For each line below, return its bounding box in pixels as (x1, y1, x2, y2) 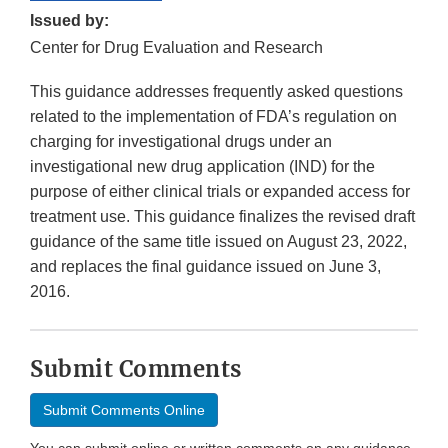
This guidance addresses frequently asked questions (30, 83, 403, 101)
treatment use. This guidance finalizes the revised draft (30, 208, 415, 226)
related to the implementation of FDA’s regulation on (30, 108, 397, 126)
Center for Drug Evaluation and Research (30, 39, 323, 57)
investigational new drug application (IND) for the (30, 158, 375, 176)
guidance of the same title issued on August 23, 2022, (30, 233, 407, 251)
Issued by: (30, 12, 109, 30)
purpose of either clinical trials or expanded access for (30, 183, 410, 201)
